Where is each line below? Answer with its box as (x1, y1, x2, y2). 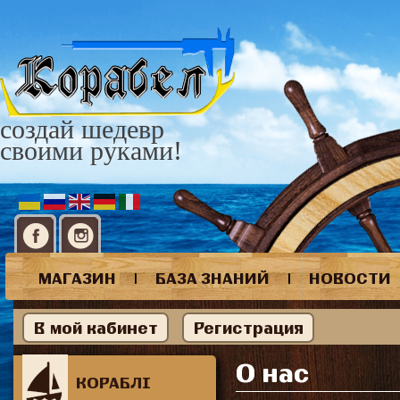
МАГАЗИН (37, 269, 116, 287)
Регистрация (193, 318, 304, 337)
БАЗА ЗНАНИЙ (154, 269, 270, 287)
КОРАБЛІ (76, 373, 151, 391)
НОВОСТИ (308, 269, 391, 287)
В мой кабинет (33, 318, 158, 337)
